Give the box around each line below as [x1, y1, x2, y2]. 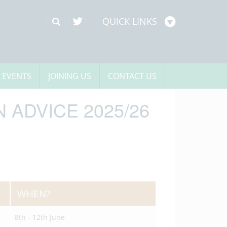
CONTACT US [108, 70, 157, 82]
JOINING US [48, 70, 91, 82]
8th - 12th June [15, 212, 65, 222]
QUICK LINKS [102, 15, 157, 27]
